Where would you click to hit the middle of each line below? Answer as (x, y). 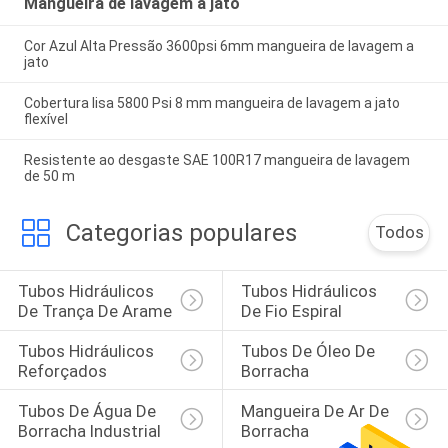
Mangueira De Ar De (316, 410)
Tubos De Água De (88, 410)
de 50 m (49, 176)
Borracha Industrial (89, 430)
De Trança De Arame (94, 311)
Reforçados (62, 371)
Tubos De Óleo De (309, 351)
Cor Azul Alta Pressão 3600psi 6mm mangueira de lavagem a (218, 46)
